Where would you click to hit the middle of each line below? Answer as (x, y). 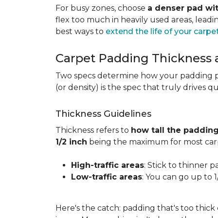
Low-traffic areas (107, 177)
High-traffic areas (108, 165)
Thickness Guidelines (103, 114)
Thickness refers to (93, 130)
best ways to (81, 31)
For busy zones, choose (101, 8)
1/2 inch (71, 142)
